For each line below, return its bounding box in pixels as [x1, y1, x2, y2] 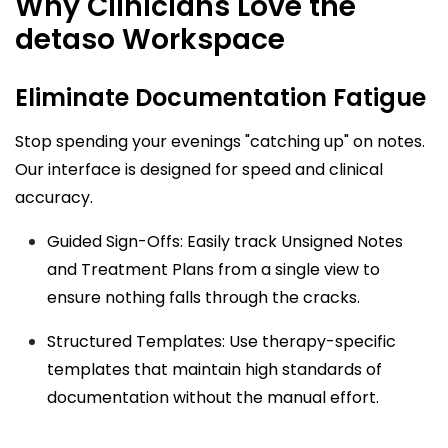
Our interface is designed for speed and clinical [15, 157, 383, 181]
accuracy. [15, 185, 93, 209]
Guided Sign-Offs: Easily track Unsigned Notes [47, 229, 403, 253]
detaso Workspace [15, 19, 285, 59]
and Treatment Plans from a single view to [47, 257, 380, 281]
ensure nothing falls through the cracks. [47, 285, 360, 309]
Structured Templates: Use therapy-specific [47, 329, 396, 353]
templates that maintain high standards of [47, 357, 382, 381]
